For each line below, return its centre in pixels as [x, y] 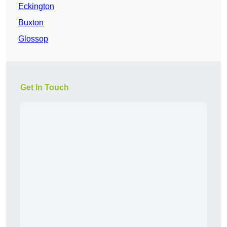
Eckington [36, 7]
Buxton [31, 23]
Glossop [33, 39]
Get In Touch [45, 88]
